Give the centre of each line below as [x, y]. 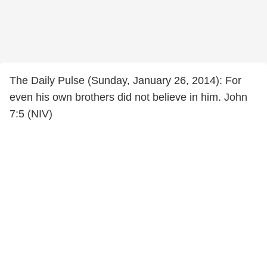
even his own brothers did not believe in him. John [128, 97]
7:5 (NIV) [31, 114]
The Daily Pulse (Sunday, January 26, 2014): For [125, 80]
